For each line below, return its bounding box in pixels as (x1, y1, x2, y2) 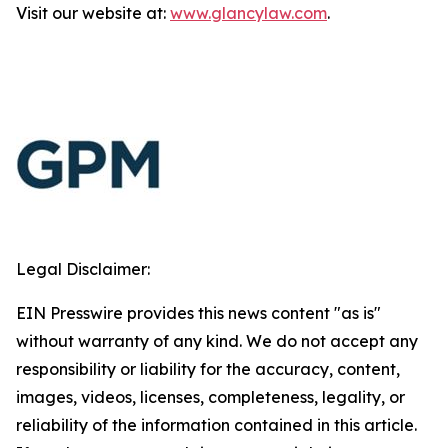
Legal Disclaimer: (16, 259, 150, 279)
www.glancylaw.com (170, 3, 327, 23)
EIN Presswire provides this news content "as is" (16, 303, 381, 323)
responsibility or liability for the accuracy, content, (16, 359, 400, 379)
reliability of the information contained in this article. (16, 415, 417, 435)
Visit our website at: (16, 3, 170, 23)
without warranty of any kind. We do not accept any (16, 331, 418, 351)
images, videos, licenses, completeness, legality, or (16, 387, 405, 407)
